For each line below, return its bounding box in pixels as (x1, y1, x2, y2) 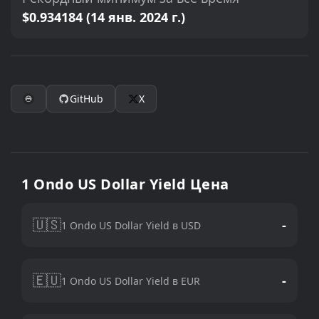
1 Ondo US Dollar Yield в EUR (61, 273, 200, 288)
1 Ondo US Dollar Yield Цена (21, 174, 229, 194)
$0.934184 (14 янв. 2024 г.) (22, 9, 185, 26)
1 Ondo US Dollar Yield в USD (61, 218, 201, 232)
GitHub (70, 92, 103, 105)
